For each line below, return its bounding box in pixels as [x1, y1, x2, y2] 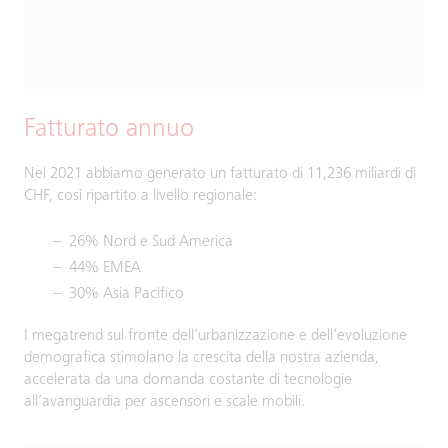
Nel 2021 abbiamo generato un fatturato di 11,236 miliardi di [24, 166, 416, 182]
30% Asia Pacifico [69, 286, 184, 302]
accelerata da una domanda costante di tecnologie [24, 372, 352, 388]
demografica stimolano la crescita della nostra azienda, [24, 350, 379, 366]
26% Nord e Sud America [69, 234, 233, 250]
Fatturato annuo [24, 117, 194, 143]
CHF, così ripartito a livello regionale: [24, 188, 257, 204]
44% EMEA [69, 260, 141, 276]
